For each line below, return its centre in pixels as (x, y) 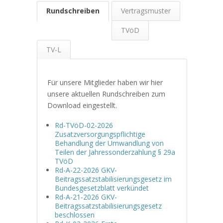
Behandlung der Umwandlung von (109, 143)
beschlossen (75, 215)
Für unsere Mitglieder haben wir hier (105, 82)
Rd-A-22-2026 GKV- (86, 170)
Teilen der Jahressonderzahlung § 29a (115, 152)
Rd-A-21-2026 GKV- (86, 197)
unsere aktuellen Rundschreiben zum (106, 94)
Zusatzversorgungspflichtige (100, 134)
